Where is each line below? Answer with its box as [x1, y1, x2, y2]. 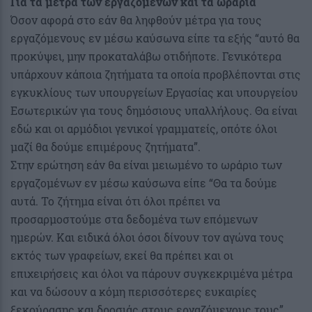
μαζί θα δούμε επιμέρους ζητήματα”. [10, 139, 201, 155]
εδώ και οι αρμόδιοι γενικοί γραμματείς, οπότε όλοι [10, 121, 277, 136]
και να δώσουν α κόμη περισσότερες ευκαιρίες [10, 284, 257, 299]
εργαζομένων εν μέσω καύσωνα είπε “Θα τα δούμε [10, 175, 277, 191]
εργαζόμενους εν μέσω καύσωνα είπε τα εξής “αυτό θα [10, 31, 299, 46]
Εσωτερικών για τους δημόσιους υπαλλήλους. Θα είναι [10, 103, 297, 118]
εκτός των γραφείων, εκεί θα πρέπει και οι [10, 248, 233, 263]
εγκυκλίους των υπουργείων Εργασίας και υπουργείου [10, 85, 298, 100]
